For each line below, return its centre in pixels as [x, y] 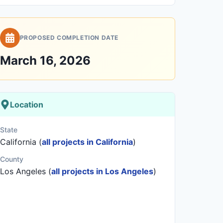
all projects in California [87, 142]
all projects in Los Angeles [102, 171]
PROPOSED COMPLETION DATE [69, 38]
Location [26, 105]
